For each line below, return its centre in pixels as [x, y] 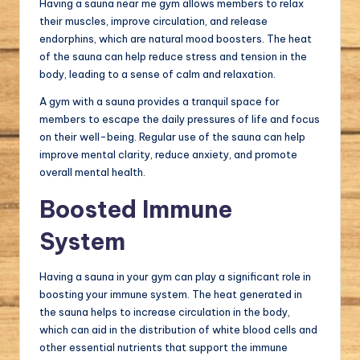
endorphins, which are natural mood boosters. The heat [176, 39]
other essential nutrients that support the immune [164, 348]
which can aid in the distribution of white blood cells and [178, 330]
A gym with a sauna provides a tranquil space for [160, 102]
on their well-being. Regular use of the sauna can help [172, 137]
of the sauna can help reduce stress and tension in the [173, 57]
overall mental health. [92, 172]
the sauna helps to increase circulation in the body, [165, 312]
